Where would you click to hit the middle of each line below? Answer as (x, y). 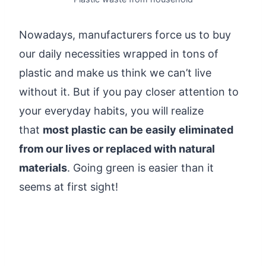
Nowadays (46, 34)
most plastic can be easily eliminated (138, 129)
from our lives (55, 148)
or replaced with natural (153, 148)
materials (43, 167)
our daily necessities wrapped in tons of (119, 53)
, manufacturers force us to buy (152, 34)
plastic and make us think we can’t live (115, 72)
